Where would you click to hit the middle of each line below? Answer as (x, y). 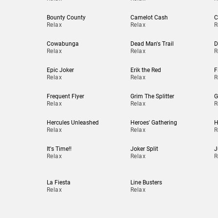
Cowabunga (63, 44)
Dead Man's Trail (152, 44)
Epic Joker (60, 70)
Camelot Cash (149, 18)
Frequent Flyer (65, 96)
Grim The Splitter (152, 96)
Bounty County (66, 18)
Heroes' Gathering (154, 123)
